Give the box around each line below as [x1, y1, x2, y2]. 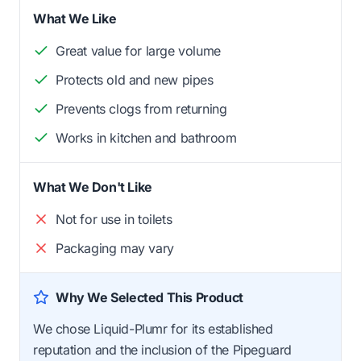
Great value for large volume [56, 42, 221, 59]
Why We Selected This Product [56, 288, 243, 305]
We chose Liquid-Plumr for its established [33, 320, 273, 337]
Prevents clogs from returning [56, 100, 227, 117]
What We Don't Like [33, 178, 152, 195]
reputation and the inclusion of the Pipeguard [33, 341, 293, 358]
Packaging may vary [56, 239, 174, 256]
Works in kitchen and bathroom [56, 129, 237, 146]
